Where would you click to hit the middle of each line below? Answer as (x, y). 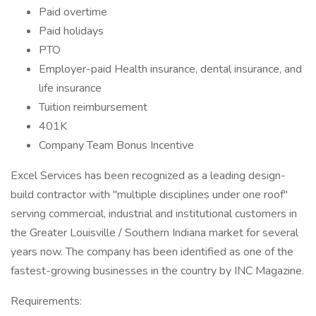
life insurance (70, 88)
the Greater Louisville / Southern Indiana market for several (154, 233)
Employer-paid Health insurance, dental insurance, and (170, 69)
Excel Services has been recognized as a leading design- (148, 176)
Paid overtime (73, 12)
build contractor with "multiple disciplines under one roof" (149, 195)
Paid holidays (71, 31)
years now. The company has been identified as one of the (152, 252)
